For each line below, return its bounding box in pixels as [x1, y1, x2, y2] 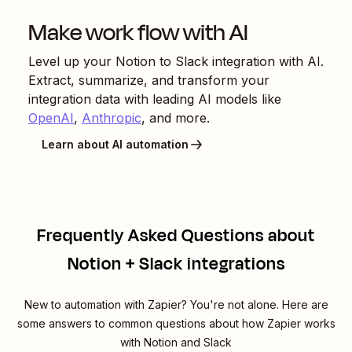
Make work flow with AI [28, 15, 248, 49]
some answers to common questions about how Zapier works [16, 316, 335, 330]
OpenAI [28, 109, 74, 126]
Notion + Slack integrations [67, 251, 285, 277]
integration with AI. [208, 53, 324, 69]
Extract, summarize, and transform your [28, 71, 269, 88]
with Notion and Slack [120, 335, 232, 349]
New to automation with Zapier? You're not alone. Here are [24, 297, 328, 311]
